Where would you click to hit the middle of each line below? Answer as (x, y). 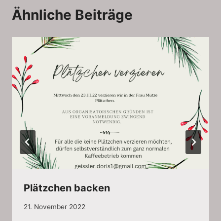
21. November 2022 (55, 207)
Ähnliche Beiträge (72, 15)
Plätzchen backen (67, 188)
